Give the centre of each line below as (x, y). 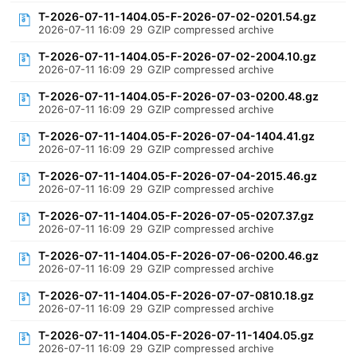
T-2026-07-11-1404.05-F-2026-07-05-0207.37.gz (177, 216)
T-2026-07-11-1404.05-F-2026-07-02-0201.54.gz (178, 16)
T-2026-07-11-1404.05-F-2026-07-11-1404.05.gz (177, 335)
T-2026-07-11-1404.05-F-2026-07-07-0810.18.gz (177, 295)
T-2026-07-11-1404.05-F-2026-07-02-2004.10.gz (178, 56)
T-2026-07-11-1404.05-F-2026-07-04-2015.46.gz (178, 176)
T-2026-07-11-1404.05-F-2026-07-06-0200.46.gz (179, 255)
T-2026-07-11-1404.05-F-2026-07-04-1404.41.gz (177, 136)
